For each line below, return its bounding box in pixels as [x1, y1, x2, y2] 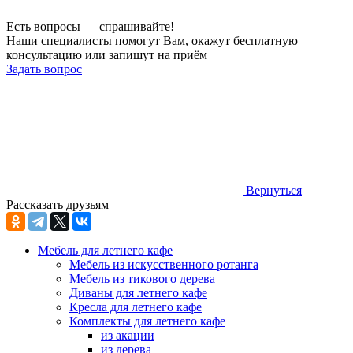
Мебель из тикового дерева [69, 272, 215, 286]
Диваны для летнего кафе [69, 286, 207, 300]
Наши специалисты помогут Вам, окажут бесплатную [6, 34, 298, 48]
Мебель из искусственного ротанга [69, 258, 258, 272]
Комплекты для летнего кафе [69, 314, 225, 329]
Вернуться [243, 184, 302, 198]
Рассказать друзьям [6, 198, 109, 212]
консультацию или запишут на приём [6, 48, 207, 62]
